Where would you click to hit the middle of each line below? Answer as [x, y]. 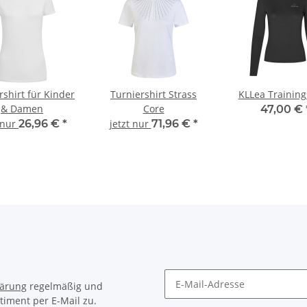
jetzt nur [130, 124]
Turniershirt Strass [153, 95]
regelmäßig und [65, 286]
